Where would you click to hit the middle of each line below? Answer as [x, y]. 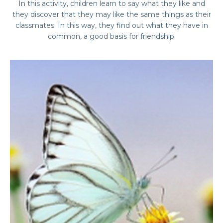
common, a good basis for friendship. [111, 36]
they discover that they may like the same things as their [111, 14]
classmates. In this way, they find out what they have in [111, 25]
